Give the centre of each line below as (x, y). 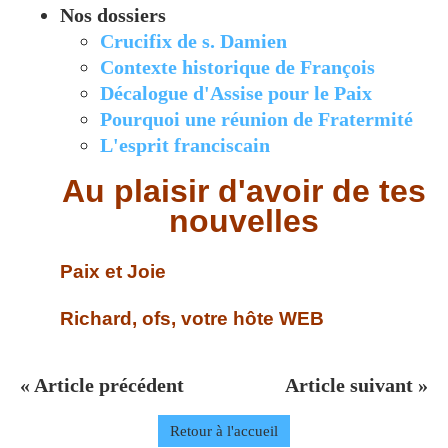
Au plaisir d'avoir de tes (244, 190)
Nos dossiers (113, 14)
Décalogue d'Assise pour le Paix (236, 92)
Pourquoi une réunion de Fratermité (256, 118)
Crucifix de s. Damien (193, 40)
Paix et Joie (113, 271)
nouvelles (244, 220)
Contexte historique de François (237, 66)
